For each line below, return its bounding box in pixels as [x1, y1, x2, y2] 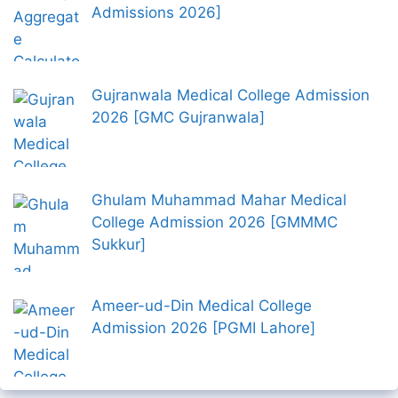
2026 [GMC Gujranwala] [91, 107, 265, 126]
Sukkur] [91, 235, 146, 254]
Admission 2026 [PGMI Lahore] [91, 318, 315, 337]
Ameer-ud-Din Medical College [91, 296, 312, 314]
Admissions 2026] [91, 3, 221, 21]
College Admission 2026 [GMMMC [91, 213, 338, 232]
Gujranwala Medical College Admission [91, 85, 370, 104]
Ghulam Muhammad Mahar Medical [91, 191, 346, 210]
